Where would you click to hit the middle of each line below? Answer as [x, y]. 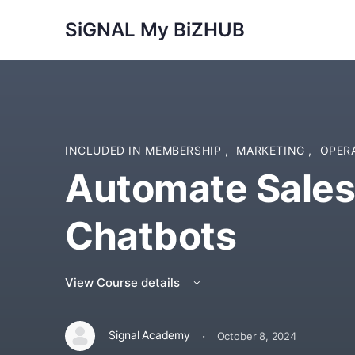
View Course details [124, 282]
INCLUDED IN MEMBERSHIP [145, 150]
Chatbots [151, 236]
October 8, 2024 [256, 336]
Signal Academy [149, 335]
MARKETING [273, 150]
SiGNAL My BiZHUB [155, 30]
